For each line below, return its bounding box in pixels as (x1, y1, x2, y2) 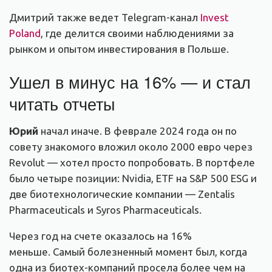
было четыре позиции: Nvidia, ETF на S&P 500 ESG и (9, 172, 257, 184)
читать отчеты (9, 92, 115, 116)
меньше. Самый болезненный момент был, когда (9, 245, 247, 257)
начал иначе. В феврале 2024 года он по (38, 124, 237, 137)
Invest (200, 12, 229, 24)
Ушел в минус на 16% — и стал (9, 70, 251, 94)
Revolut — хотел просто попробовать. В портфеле (9, 156, 255, 168)
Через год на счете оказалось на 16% (9, 229, 192, 242)
